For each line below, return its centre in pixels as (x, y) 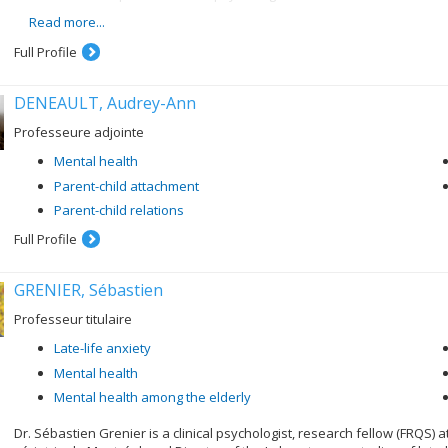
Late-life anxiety (102, 348)
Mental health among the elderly (152, 397)
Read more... (67, 22)
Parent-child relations (119, 210)
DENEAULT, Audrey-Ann (105, 103)
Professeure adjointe (79, 132)
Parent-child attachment (126, 185)
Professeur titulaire (73, 319)
